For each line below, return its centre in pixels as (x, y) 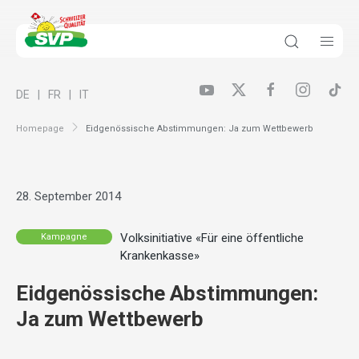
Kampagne (64, 236)
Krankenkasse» (160, 256)
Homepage (40, 128)
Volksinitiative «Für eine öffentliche (212, 238)
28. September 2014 (69, 197)
